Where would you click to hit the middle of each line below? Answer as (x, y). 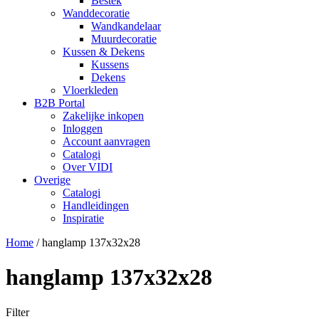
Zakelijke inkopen (103, 116)
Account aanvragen (106, 141)
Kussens (110, 64)
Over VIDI (88, 167)
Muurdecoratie (124, 39)
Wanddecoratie (96, 13)
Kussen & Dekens (104, 52)
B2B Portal (59, 103)
